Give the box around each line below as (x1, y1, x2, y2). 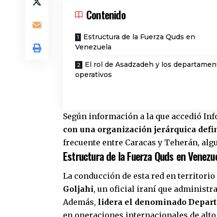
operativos (75, 70, 112, 79)
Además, (63, 197, 98, 207)
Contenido (86, 7, 125, 22)
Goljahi (63, 184, 93, 194)
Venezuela (75, 43, 111, 51)
